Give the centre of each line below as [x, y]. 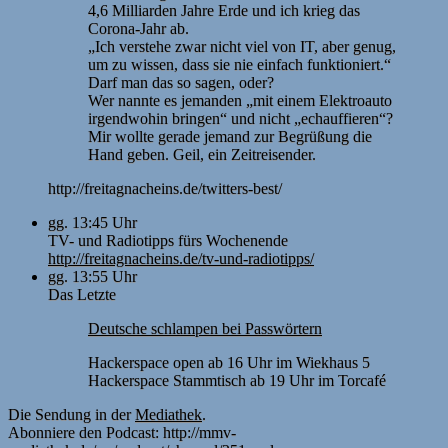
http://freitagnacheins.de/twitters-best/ [165, 188]
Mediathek [168, 414]
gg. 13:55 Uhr [92, 276]
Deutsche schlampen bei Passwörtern [205, 328]
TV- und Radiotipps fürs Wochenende [168, 240]
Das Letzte [82, 294]
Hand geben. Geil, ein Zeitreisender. [202, 154]
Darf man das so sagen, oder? [181, 82]
